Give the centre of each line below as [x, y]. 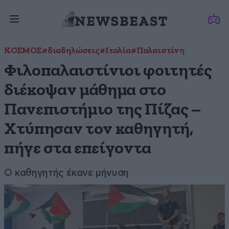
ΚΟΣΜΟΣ [23, 51]
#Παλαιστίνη [157, 51]
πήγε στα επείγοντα [78, 148]
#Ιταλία [115, 51]
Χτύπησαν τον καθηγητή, [99, 129]
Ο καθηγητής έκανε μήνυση [66, 173]
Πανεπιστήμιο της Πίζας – [103, 110]
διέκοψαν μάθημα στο [85, 90]
